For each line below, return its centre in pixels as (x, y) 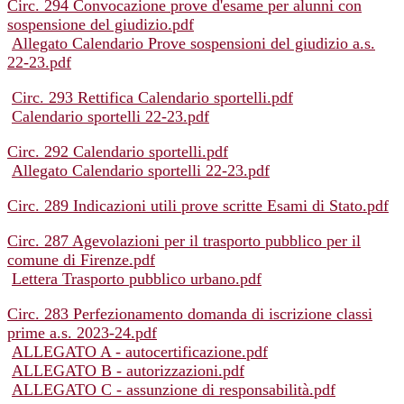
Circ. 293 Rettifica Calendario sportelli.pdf (152, 98)
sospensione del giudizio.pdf (101, 25)
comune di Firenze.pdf (81, 260)
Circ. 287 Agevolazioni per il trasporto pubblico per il (184, 241)
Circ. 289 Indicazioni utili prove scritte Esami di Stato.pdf (198, 206)
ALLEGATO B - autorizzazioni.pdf (128, 371)
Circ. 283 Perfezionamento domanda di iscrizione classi (190, 314)
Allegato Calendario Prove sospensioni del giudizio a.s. (193, 44)
